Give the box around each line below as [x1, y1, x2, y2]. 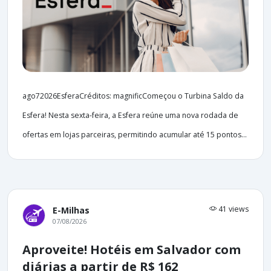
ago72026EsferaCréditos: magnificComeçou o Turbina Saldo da [22, 90, 244, 101]
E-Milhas [53, 204, 90, 216]
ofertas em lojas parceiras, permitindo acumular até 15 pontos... [22, 129, 247, 140]
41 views [217, 203, 249, 214]
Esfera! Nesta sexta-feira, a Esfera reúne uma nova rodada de [22, 109, 238, 120]
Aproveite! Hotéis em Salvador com [22, 241, 241, 258]
